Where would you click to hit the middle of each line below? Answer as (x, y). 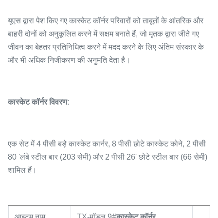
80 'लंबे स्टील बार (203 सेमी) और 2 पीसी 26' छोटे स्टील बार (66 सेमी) (108, 157)
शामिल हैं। (22, 170)
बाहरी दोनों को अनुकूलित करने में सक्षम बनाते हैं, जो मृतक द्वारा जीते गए (103, 34)
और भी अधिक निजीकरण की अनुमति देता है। (69, 60)
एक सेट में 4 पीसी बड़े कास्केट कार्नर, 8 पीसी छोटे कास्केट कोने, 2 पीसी (107, 144)
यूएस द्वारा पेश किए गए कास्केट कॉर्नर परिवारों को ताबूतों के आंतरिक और (106, 21)
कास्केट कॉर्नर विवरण (37, 102)
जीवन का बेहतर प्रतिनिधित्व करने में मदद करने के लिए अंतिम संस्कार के (106, 47)
